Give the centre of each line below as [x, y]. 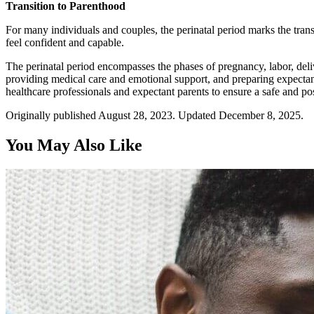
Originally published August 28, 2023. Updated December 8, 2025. [155, 115]
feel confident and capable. [65, 42]
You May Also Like [74, 145]
